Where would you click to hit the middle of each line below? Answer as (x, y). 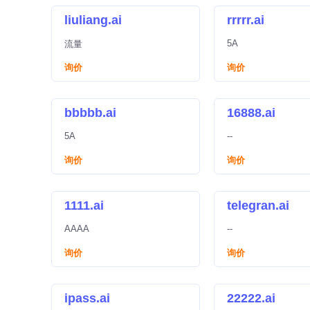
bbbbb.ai (90, 113)
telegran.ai (258, 206)
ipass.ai (87, 298)
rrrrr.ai (246, 20)
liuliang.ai (93, 20)
